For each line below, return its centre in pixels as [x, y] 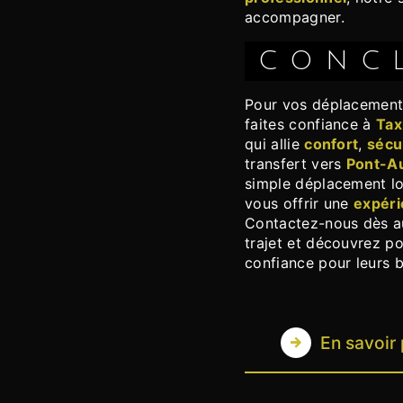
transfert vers [296, 164]
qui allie [275, 144]
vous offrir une [300, 204]
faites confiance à [311, 125]
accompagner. [295, 18]
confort [331, 144]
